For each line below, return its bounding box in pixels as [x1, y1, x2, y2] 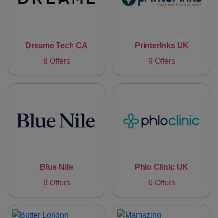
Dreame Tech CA [25, 41, 88, 50]
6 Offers [148, 179, 175, 187]
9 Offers [148, 56, 175, 65]
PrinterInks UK [134, 41, 189, 50]
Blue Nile [40, 163, 73, 172]
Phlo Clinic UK [135, 163, 188, 172]
